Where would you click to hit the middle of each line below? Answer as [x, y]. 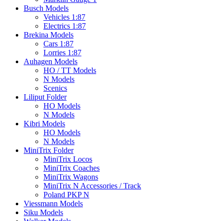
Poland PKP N [66, 195]
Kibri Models [44, 124]
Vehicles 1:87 [64, 17]
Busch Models [46, 8]
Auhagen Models [51, 62]
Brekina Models [49, 35]
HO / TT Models [70, 71]
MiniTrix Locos [68, 159]
